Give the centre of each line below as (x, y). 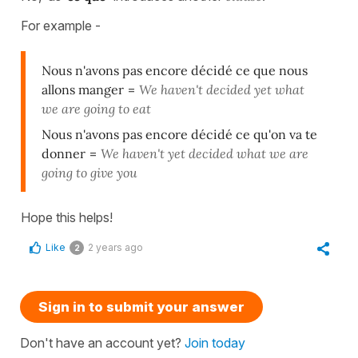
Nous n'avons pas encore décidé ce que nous (175, 71)
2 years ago (115, 248)
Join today (215, 343)
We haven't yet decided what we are (203, 154)
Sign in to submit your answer (141, 307)
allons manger (83, 90)
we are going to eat (96, 109)
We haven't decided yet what (220, 90)
